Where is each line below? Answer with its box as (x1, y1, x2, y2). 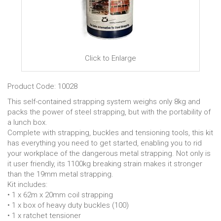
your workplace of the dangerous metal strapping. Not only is (7, 149, 211, 158)
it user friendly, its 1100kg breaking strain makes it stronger (7, 159, 202, 168)
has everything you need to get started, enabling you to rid (7, 139, 202, 147)
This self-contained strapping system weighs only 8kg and (7, 97, 200, 106)
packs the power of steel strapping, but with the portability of (7, 108, 211, 116)
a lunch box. (7, 118, 47, 127)
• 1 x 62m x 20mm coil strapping (7, 190, 113, 199)
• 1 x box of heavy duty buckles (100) (7, 201, 129, 210)
